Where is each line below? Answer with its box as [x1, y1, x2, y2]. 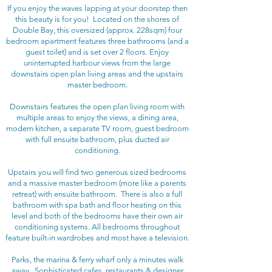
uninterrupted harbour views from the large [24, 58, 171, 67]
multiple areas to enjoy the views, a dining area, [16, 113, 178, 122]
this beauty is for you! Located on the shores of [15, 15, 179, 24]
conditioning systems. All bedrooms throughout [15, 222, 180, 231]
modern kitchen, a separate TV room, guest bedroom [5, 124, 189, 133]
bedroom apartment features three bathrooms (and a [5, 36, 189, 46]
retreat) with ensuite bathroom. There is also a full [12, 189, 182, 199]
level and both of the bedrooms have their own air [12, 211, 183, 220]
